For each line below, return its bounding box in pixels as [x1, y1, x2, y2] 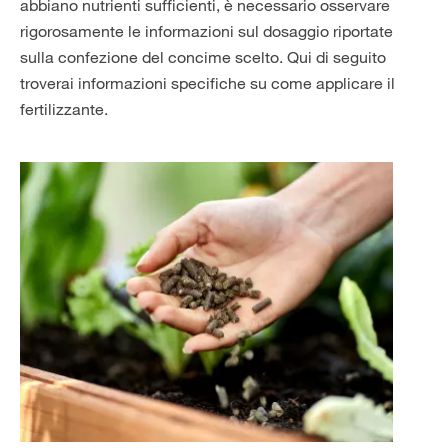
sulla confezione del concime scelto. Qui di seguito [20, 47, 386, 67]
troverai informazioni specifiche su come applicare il [20, 73, 395, 93]
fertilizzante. [20, 99, 108, 119]
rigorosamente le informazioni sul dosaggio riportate [20, 21, 393, 41]
